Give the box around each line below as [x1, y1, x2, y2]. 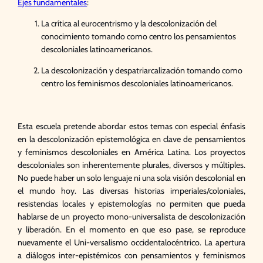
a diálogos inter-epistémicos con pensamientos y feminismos [18, 249, 245, 261]
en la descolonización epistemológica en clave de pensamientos [18, 133, 245, 144]
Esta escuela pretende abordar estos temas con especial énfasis [18, 120, 245, 131]
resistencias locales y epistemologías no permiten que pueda [18, 198, 245, 209]
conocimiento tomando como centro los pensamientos [41, 31, 237, 42]
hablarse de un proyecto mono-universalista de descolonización [18, 211, 245, 222]
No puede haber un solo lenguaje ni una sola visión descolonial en [18, 172, 245, 183]
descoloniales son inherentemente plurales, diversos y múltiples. [18, 159, 245, 170]
